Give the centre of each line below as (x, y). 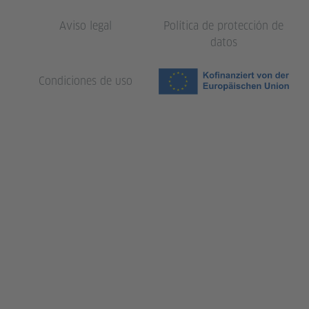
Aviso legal (86, 26)
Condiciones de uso (86, 81)
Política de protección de (223, 26)
